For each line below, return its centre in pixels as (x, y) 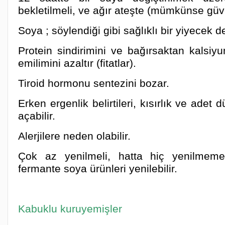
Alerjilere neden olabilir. (74, 136)
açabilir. (37, 116)
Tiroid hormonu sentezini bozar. (94, 83)
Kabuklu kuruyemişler (70, 209)
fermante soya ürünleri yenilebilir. (98, 168)
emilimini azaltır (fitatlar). (77, 63)
